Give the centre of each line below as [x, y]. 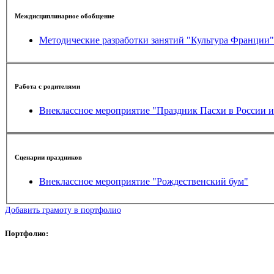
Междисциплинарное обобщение [65, 16]
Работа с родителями [47, 87]
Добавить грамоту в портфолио [63, 209]
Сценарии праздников [48, 157]
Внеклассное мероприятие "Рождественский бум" [200, 181]
